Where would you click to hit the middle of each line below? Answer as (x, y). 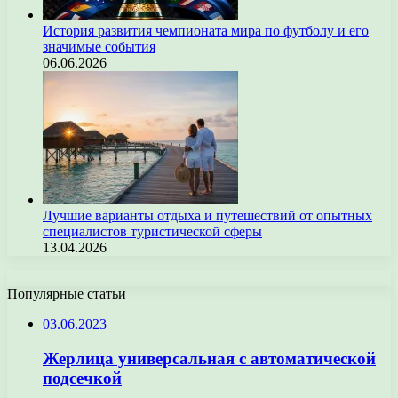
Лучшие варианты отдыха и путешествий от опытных (207, 215)
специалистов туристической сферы (152, 231)
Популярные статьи (67, 294)
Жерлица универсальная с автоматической (209, 358)
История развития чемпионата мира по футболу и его (206, 31)
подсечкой (82, 378)
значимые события (99, 47)
